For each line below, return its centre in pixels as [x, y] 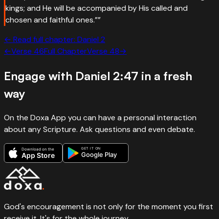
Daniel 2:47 [107, 76]
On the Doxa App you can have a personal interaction [100, 117]
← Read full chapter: [41, 40]
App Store [38, 155]
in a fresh [165, 76]
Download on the [38, 149]
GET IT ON [91, 148]
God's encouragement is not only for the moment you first [109, 206]
